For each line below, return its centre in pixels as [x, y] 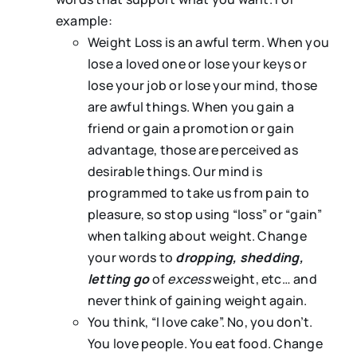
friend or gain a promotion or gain [191, 129]
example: [84, 21]
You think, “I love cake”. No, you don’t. [200, 322]
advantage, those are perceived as [192, 150]
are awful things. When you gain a [190, 107]
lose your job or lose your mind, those [202, 86]
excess [189, 279]
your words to [131, 258]
